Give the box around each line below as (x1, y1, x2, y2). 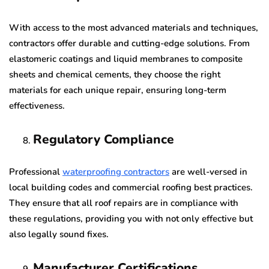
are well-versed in (169, 165, 247, 178)
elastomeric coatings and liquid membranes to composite (9, 52, 243, 65)
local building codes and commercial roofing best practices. (9, 181, 253, 193)
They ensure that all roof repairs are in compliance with (9, 196, 238, 209)
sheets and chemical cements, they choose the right (9, 68, 220, 80)
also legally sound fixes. (9, 228, 109, 240)
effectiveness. (9, 99, 65, 112)
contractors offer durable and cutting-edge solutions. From (9, 37, 250, 49)
